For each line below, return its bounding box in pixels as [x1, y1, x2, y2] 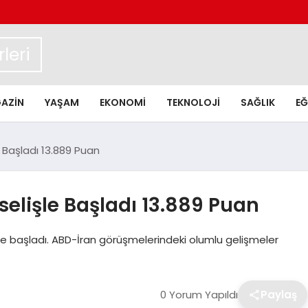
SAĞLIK [241, 95, 275, 109]
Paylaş [260, 287, 297, 302]
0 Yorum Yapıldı [159, 287, 238, 302]
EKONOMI [100, 95, 146, 109]
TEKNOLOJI [166, 95, 220, 109]
